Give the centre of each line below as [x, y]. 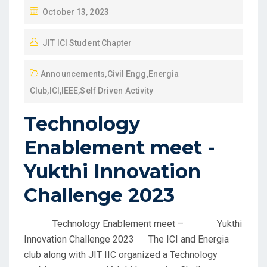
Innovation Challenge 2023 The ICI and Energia [126, 239]
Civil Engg [127, 74]
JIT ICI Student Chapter [87, 43]
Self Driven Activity [117, 91]
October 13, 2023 [76, 12]
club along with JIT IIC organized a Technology [121, 255]
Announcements [73, 74]
